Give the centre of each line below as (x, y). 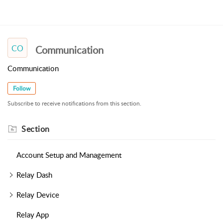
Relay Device (38, 195)
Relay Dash (34, 175)
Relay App (32, 215)
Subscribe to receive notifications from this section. (74, 104)
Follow (22, 88)
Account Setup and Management (69, 155)
